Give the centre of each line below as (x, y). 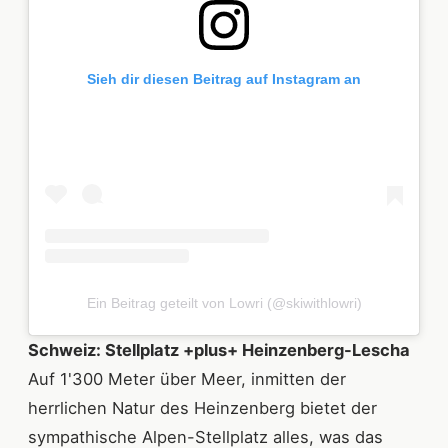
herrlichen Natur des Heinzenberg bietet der (202, 408)
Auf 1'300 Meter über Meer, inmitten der (187, 379)
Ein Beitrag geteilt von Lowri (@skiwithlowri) (224, 303)
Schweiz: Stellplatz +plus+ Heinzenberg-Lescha (219, 350)
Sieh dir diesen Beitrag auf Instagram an (224, 79)
